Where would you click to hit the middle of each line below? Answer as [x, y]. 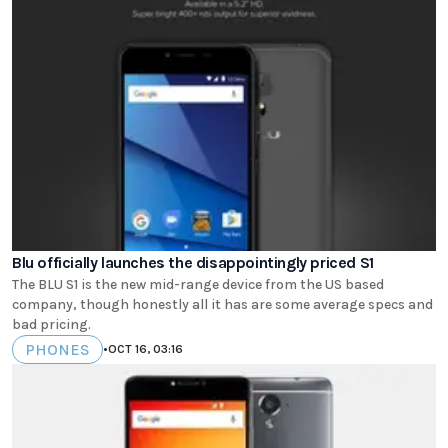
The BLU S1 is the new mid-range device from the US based [198, 284]
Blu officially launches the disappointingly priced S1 [193, 262]
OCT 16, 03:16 [145, 349]
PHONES [57, 349]
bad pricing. [51, 324]
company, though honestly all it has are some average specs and [222, 304]
